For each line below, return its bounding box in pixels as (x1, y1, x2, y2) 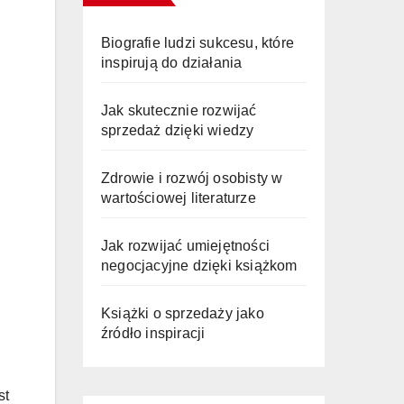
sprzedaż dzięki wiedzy (101, 123, 254, 138)
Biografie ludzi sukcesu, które (101, 35, 294, 50)
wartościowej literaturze (101, 190, 256, 206)
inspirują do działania (101, 55, 243, 70)
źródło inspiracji (101, 326, 206, 341)
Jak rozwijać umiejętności (101, 238, 270, 253)
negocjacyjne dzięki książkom (101, 258, 298, 273)
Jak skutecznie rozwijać (101, 103, 257, 118)
